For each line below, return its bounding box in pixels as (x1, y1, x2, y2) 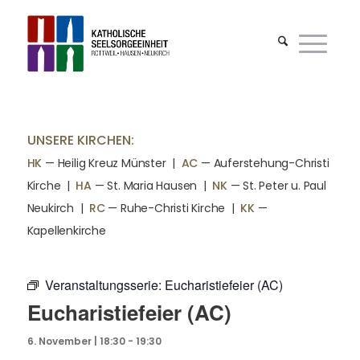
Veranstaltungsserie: (44, 276, 165, 294)
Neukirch (27, 200, 74, 216)
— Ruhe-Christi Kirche (104, 200, 226, 216)
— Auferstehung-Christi (198, 155, 329, 171)
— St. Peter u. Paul (227, 178, 326, 194)
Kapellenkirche (27, 223, 106, 239)
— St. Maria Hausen (92, 178, 198, 194)
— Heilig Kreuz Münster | (42, 155, 182, 171)
